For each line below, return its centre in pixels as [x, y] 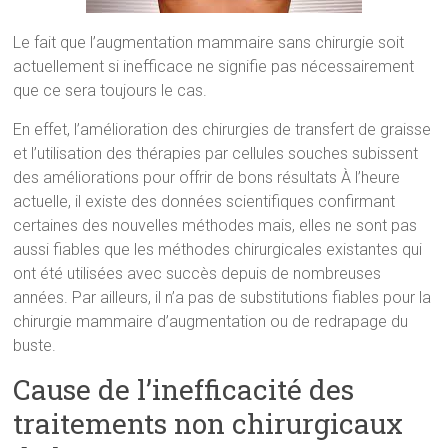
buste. [35, 345]
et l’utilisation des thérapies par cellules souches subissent [216, 153]
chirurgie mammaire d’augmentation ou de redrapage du [211, 321]
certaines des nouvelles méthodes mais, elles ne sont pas [215, 225]
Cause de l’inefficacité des [184, 389]
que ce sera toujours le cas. [110, 90]
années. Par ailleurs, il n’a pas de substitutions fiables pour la [222, 297]
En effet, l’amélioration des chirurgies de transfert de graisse [222, 129]
